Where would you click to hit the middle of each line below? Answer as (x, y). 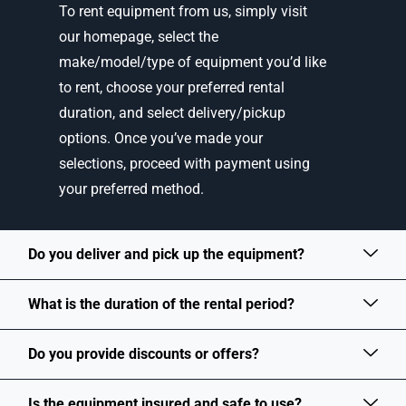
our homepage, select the (139, 37)
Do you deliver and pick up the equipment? (166, 255)
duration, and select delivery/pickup (172, 113)
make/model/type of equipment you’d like (193, 63)
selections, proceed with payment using (184, 164)
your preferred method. (131, 189)
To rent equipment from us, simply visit (183, 12)
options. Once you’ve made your (161, 139)
